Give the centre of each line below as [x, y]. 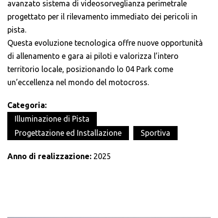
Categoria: [27, 105]
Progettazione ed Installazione [68, 133]
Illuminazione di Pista [52, 119]
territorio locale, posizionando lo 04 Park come [90, 69]
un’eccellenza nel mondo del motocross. [78, 82]
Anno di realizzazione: [50, 156]
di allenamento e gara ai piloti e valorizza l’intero [93, 56]
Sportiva [155, 133]
